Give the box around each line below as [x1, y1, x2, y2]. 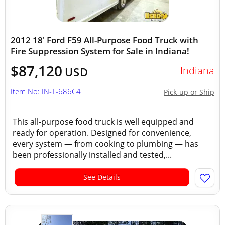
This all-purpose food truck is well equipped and [13, 116, 194, 127]
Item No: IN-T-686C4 [11, 86, 81, 96]
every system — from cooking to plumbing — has [13, 138, 198, 149]
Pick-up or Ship [164, 87, 214, 97]
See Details [83, 172, 121, 182]
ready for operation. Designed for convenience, [13, 127, 191, 138]
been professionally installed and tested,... [13, 149, 172, 160]
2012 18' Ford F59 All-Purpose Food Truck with [11, 34, 198, 46]
